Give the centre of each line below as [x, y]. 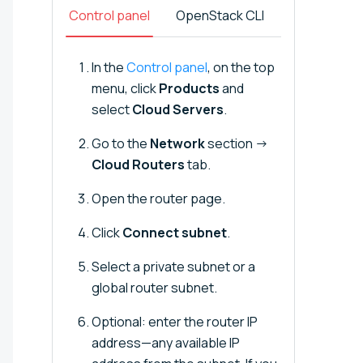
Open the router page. [158, 198]
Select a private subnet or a [173, 266]
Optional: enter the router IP [175, 321]
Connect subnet [175, 232]
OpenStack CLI [220, 15]
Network [177, 143]
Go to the [121, 143]
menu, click [125, 88]
